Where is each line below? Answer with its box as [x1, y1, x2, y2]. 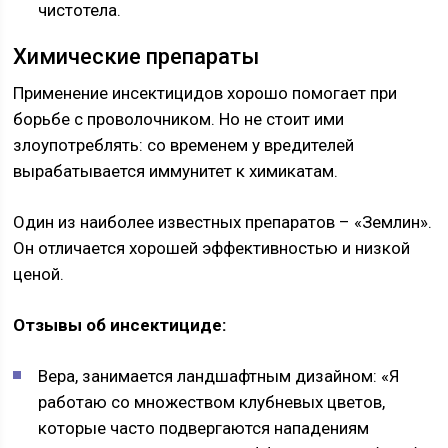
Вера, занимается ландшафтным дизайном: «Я [38, 366, 400, 386]
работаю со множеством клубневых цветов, [38, 392, 386, 412]
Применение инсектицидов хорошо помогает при [13, 83, 398, 103]
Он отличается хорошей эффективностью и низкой [13, 238, 411, 258]
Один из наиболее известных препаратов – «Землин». [13, 212, 433, 232]
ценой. [13, 264, 65, 284]
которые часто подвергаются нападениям [38, 418, 370, 438]
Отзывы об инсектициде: [13, 315, 227, 335]
